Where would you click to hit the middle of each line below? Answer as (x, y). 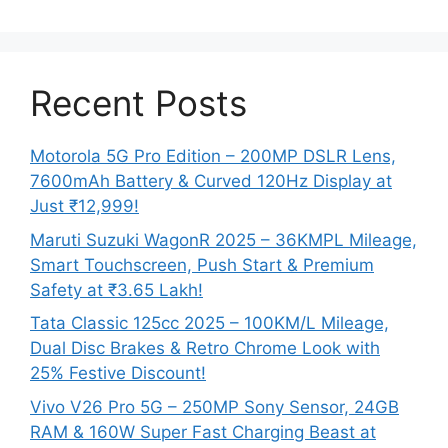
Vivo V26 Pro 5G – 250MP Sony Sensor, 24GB (214, 406)
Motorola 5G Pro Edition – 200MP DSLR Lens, (213, 156)
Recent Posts (138, 103)
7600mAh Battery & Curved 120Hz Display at (211, 181)
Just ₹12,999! (84, 206)
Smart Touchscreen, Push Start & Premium (202, 264)
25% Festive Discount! (118, 373)
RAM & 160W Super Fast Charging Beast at (203, 431)
